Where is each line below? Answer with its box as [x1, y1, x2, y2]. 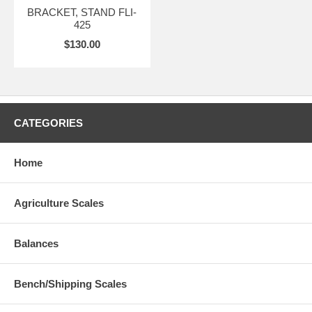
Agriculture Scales [14, 197, 104, 210]
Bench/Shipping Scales [14, 278, 127, 290]
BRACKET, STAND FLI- [27, 6, 137, 18]
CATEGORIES [14, 117, 83, 130]
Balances [14, 237, 58, 250]
